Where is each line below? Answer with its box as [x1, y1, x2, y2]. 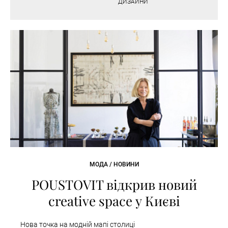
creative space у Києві [48, 191, 180, 210]
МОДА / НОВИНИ [89, 160, 139, 168]
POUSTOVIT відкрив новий [31, 175, 197, 193]
